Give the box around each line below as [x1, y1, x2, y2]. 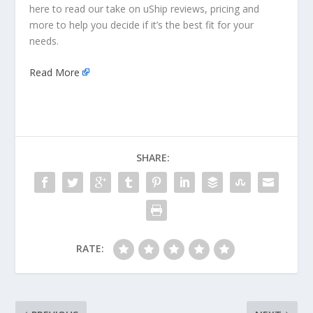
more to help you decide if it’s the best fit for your [29, 18, 254, 31]
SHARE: [136, 151, 170, 165]
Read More [29, 66, 80, 80]
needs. [29, 34, 59, 48]
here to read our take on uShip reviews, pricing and [29, 2, 260, 15]
